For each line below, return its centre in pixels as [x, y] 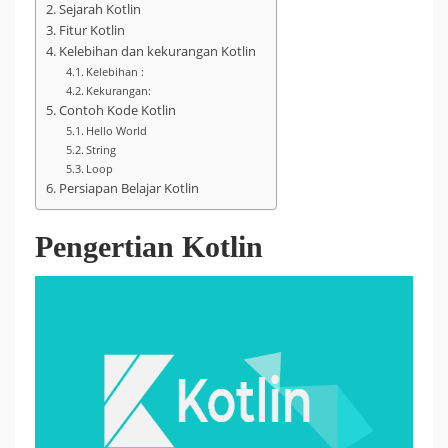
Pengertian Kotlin [149, 246]
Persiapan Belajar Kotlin [128, 188]
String [101, 149]
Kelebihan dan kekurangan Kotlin [157, 51]
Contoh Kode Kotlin [117, 110]
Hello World [117, 130]
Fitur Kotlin [91, 30]
